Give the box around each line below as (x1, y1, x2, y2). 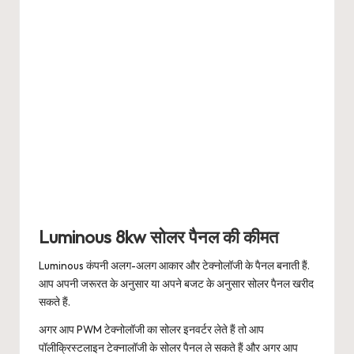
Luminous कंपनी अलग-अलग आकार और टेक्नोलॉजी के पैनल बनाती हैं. (39, 258, 310, 273)
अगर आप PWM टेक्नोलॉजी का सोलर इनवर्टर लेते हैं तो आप (39, 322, 264, 337)
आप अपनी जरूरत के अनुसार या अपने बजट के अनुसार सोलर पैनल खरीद (39, 277, 314, 292)
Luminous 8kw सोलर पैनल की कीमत (39, 226, 278, 249)
